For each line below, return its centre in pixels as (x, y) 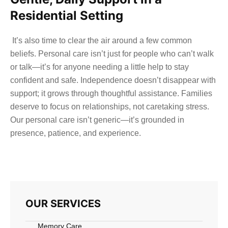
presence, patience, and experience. (76, 133)
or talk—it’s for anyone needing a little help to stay (99, 67)
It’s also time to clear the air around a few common (101, 40)
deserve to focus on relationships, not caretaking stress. (110, 106)
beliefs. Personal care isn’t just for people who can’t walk (112, 53)
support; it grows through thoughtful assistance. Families (111, 93)
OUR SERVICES (63, 203)
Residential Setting (67, 15)
